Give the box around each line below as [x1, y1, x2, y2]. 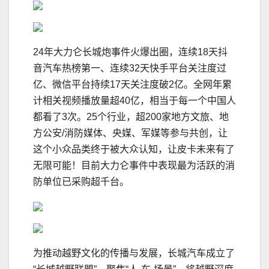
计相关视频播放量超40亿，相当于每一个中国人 [33, 95, 236, 106]
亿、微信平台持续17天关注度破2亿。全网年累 [33, 79, 232, 90]
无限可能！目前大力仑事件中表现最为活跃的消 [33, 160, 235, 171]
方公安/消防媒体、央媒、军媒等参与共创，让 [33, 128, 228, 139]
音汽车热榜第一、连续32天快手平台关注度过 [33, 63, 226, 74]
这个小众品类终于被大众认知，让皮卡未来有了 [33, 144, 235, 155]
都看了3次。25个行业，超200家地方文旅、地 [33, 112, 229, 122]
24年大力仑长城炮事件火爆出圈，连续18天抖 [33, 47, 228, 58]
